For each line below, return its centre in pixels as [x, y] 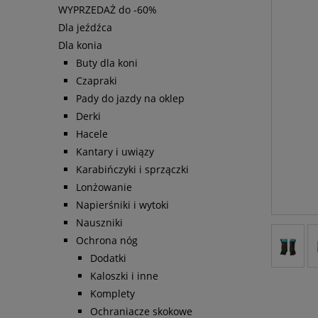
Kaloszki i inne [124, 276]
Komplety [113, 294]
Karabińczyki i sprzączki [132, 170]
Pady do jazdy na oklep [130, 99]
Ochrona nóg [107, 241]
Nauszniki [99, 223]
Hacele [92, 134]
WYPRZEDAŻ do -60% [108, 10]
